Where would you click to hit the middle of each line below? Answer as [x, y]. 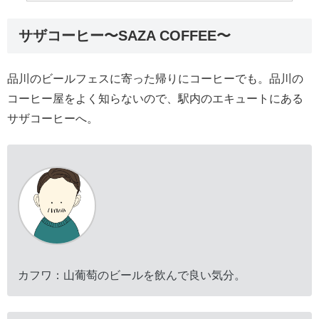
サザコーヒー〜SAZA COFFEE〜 [125, 35]
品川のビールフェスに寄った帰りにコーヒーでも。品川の [155, 78]
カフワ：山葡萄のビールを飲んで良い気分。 [132, 275]
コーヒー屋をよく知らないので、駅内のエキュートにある [155, 98]
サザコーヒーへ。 [53, 118]
